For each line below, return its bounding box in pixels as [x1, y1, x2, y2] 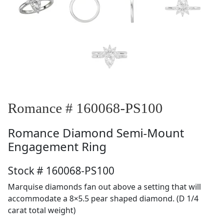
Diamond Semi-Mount [63, 125, 184, 141]
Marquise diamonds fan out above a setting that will [8, 181, 201, 192]
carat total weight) [8, 205, 76, 216]
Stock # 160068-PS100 [8, 164, 114, 177]
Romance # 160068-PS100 [8, 100, 163, 116]
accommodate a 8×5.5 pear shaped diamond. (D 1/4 [8, 193, 198, 204]
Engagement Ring [8, 138, 107, 154]
